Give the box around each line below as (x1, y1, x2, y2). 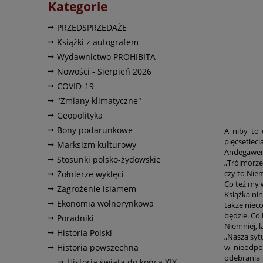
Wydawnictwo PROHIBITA (57, 50, 156, 62)
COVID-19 (57, 80, 94, 92)
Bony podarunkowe (57, 124, 133, 136)
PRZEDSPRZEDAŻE (57, 21, 127, 33)
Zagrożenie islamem (57, 183, 136, 194)
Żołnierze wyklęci (57, 168, 124, 180)
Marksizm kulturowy (57, 139, 136, 150)
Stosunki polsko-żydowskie (57, 153, 161, 165)
